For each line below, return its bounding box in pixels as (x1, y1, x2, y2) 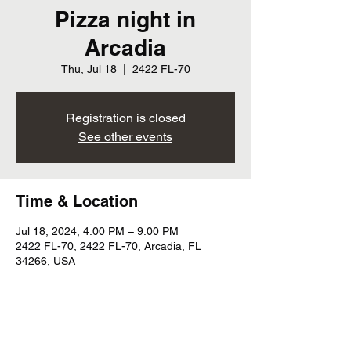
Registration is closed (65, 110, 186, 125)
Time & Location (16, 192, 138, 211)
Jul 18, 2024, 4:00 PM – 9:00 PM (16, 225, 179, 237)
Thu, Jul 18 (60, 63, 117, 75)
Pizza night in (55, 6, 196, 32)
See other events (78, 129, 172, 144)
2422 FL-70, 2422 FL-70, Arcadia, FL (16, 240, 201, 252)
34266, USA (16, 255, 75, 267)
